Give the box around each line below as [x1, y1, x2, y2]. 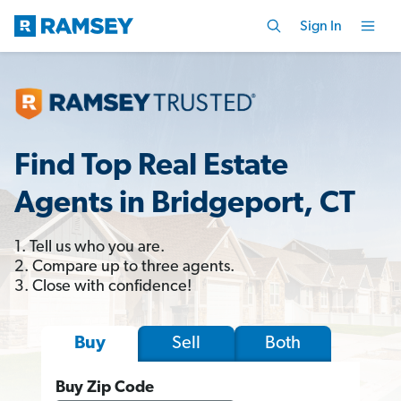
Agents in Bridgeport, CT [14, 188, 355, 220]
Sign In [300, 19, 342, 34]
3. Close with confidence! [14, 277, 192, 295]
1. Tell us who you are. [14, 238, 165, 256]
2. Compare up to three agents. [14, 258, 235, 276]
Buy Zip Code [55, 379, 154, 397]
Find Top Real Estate [14, 150, 288, 183]
